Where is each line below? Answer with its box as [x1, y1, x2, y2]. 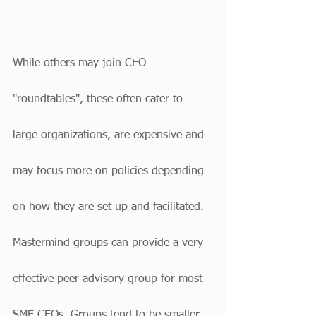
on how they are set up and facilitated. [13, 202, 207, 213]
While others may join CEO [13, 58, 150, 69]
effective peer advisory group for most [13, 274, 206, 285]
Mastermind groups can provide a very [13, 238, 207, 249]
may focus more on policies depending [13, 166, 207, 177]
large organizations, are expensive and [13, 130, 207, 141]
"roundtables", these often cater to [13, 94, 186, 105]
